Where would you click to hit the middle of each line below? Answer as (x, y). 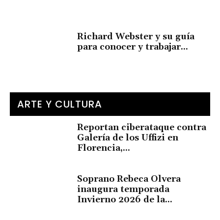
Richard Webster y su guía (136, 37)
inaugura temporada (124, 189)
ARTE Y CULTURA (60, 104)
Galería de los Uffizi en (128, 137)
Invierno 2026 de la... (125, 199)
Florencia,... (104, 148)
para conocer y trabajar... (133, 47)
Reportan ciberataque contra (142, 127)
